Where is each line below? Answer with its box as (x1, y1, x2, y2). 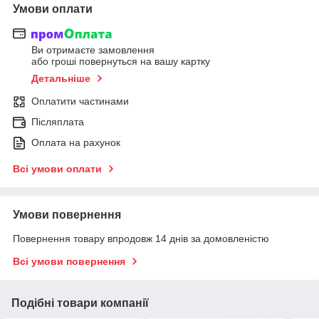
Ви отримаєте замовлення (31, 44, 155, 56)
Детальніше (31, 73, 90, 85)
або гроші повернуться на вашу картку (31, 56, 210, 68)
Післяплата (31, 116, 84, 128)
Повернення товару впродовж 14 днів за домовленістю (13, 233, 269, 245)
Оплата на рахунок (31, 137, 120, 149)
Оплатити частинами (31, 95, 129, 108)
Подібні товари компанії (11, 297, 149, 310)
